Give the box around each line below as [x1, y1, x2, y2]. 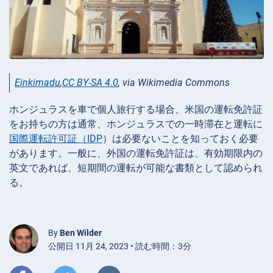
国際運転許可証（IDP [9, 132, 102, 144]
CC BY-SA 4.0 [62, 76, 118, 88]
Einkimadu [15, 76, 60, 88]
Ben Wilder [60, 227, 102, 238]
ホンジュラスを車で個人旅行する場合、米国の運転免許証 [9, 103, 263, 115]
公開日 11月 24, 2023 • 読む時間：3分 [48, 241, 191, 251]
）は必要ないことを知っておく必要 [102, 132, 258, 144]
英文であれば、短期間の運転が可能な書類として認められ [9, 161, 263, 174]
